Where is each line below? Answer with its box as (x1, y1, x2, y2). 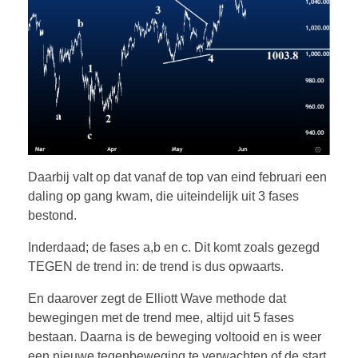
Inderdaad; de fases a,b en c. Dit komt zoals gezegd (28, 241, 320, 255)
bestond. (28, 209, 77, 223)
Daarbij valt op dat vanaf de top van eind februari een (28, 170, 327, 185)
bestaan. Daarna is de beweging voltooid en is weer (28, 330, 321, 344)
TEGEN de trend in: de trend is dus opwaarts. (28, 260, 284, 274)
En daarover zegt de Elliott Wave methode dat (28, 292, 286, 306)
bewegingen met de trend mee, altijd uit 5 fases (28, 311, 294, 325)
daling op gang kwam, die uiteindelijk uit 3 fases (28, 189, 299, 204)
